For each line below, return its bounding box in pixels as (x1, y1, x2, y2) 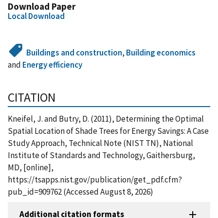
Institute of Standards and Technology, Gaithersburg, (8, 149, 195, 161)
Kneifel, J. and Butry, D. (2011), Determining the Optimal (8, 113, 204, 124)
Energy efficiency (22, 59, 82, 70)
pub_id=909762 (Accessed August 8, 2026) (8, 186, 153, 197)
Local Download (8, 10, 65, 21)
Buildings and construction (26, 47, 123, 58)
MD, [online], (8, 162, 54, 173)
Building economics (126, 47, 196, 58)
